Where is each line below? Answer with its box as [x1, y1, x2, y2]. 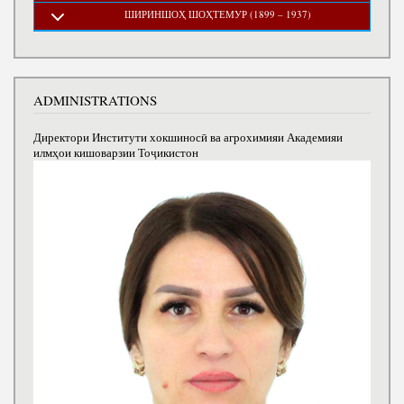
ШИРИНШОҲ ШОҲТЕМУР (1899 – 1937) [124, 7, 311, 22]
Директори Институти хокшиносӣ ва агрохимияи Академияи [33, 129, 343, 145]
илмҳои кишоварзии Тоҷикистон [33, 144, 198, 161]
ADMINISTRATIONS [33, 91, 157, 110]
